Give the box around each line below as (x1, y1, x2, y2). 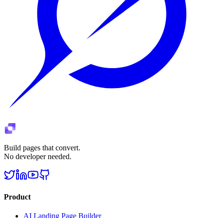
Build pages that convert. (4, 143, 80, 152)
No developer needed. (4, 152, 72, 161)
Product (4, 193, 31, 201)
